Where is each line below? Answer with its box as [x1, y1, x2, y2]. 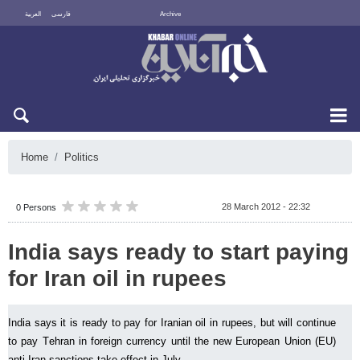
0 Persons [16, 202, 56, 212]
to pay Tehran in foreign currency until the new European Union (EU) [8, 335, 336, 347]
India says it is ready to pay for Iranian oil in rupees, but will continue [8, 317, 336, 329]
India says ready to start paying [8, 239, 349, 264]
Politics [64, 151, 99, 163]
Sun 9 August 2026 [264, 34, 336, 43]
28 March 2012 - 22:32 [222, 202, 310, 211]
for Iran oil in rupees [8, 266, 227, 291]
